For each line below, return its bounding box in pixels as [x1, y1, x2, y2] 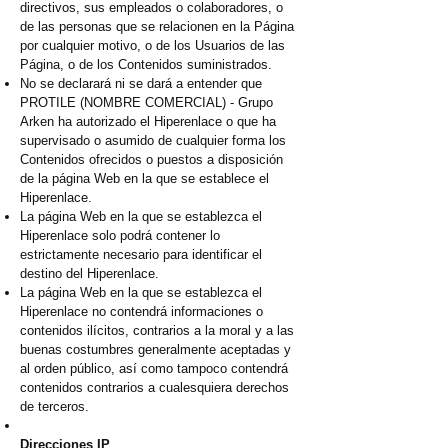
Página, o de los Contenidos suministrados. [20, 57, 272, 73]
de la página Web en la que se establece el [20, 171, 269, 187]
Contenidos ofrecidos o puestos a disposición [20, 152, 283, 168]
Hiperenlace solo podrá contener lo [20, 228, 220, 244]
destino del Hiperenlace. [20, 266, 159, 282]
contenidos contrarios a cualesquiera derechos [20, 380, 289, 396]
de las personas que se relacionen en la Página [20, 19, 294, 35]
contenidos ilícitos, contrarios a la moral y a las [20, 323, 294, 339]
